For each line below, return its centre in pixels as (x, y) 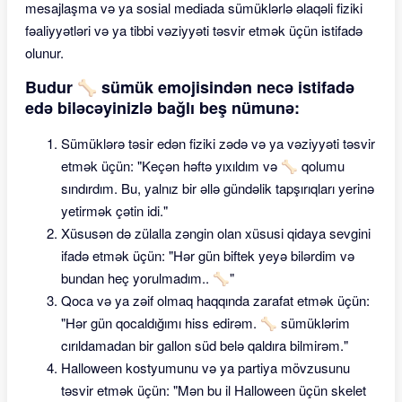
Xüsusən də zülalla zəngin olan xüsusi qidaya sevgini (216, 233)
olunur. (44, 52)
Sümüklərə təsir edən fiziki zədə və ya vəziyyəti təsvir (218, 143)
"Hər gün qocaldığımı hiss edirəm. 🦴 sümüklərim (205, 323)
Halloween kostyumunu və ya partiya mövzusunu (205, 367)
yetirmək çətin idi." (114, 210)
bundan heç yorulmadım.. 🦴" (148, 278)
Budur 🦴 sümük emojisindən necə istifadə (190, 87)
